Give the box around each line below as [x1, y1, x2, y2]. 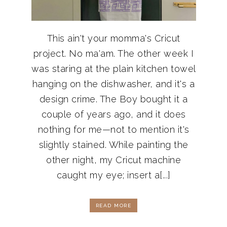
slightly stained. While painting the [39, 139, 188, 150]
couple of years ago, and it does [41, 108, 186, 120]
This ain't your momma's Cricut [47, 32, 180, 44]
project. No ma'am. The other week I [33, 48, 194, 59]
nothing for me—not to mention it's [37, 124, 190, 135]
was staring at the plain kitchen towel [31, 63, 196, 74]
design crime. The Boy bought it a [39, 93, 188, 104]
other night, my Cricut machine [46, 154, 181, 165]
